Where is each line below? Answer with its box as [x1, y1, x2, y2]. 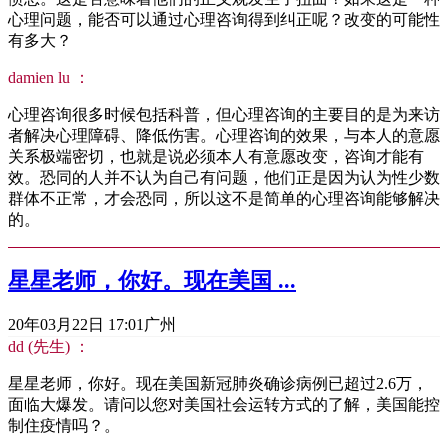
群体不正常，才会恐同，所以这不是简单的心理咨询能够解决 [8, 190, 440, 208]
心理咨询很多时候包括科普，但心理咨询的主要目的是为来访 [8, 106, 440, 124]
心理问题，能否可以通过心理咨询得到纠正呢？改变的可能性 [8, 11, 440, 29]
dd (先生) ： [8, 337, 90, 355]
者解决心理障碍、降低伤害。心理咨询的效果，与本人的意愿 [8, 127, 440, 145]
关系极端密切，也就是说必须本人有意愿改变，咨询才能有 [8, 148, 424, 166]
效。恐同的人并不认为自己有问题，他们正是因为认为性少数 [8, 169, 440, 187]
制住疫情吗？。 [8, 416, 120, 434]
